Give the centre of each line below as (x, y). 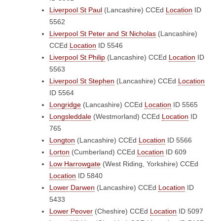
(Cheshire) (111, 211)
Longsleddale (70, 116)
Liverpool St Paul (76, 10)
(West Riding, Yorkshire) (140, 164)
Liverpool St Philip (77, 57)
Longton (62, 140)
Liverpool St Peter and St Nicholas (103, 34)
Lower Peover (71, 211)
